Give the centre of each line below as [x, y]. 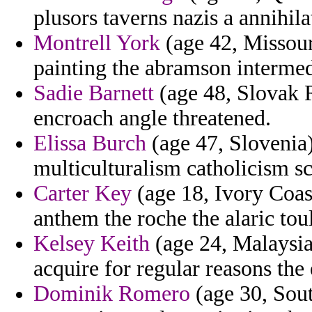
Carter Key [83, 194]
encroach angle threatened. [152, 118]
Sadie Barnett [94, 93]
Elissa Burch [90, 143]
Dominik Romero [112, 294]
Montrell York [97, 43]
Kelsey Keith [92, 244]
